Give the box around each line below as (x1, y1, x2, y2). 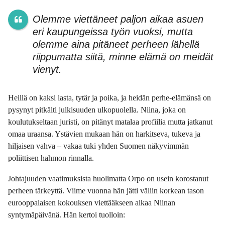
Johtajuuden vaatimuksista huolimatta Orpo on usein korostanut (8, 174, 208, 183)
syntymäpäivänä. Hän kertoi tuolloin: (8, 210, 125, 219)
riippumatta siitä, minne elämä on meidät (32, 51, 213, 62)
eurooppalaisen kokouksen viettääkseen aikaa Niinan (8, 198, 175, 207)
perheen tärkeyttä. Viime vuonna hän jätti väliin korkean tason (8, 186, 204, 195)
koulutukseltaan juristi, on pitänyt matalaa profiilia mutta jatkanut (8, 118, 212, 127)
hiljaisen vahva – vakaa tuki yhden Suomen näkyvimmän (8, 142, 189, 151)
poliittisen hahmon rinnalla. (8, 154, 94, 163)
